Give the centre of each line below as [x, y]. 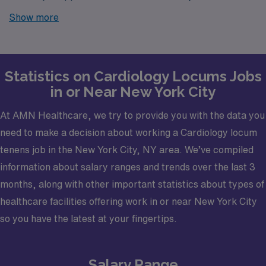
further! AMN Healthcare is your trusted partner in [121, 12]
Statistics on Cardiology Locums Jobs [133, 76]
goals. [22, 47]
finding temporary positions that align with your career [129, 29]
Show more [34, 17]
